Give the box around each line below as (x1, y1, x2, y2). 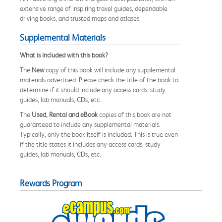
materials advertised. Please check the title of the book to (20, 75, 178, 84)
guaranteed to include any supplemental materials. (20, 120, 161, 128)
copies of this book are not (98, 110, 171, 118)
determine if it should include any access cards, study (20, 85, 166, 94)
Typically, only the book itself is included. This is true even (20, 130, 178, 138)
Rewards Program (20, 178, 82, 188)
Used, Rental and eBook (32, 110, 98, 118)
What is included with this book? (20, 51, 108, 59)
